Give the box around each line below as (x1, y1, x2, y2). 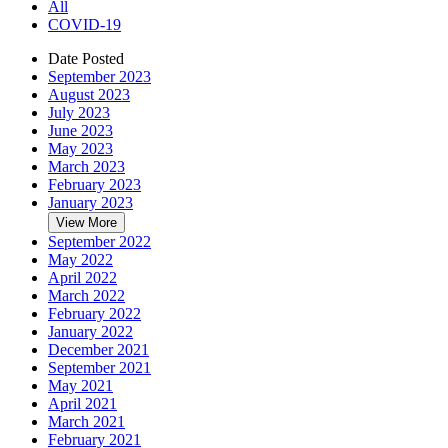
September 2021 (48, 358, 151, 376)
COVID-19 (48, 15, 121, 33)
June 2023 (48, 121, 113, 139)
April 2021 (48, 394, 117, 412)
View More (56, 214, 117, 230)
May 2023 (48, 139, 113, 157)
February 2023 (48, 175, 141, 193)
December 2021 (48, 340, 149, 358)
